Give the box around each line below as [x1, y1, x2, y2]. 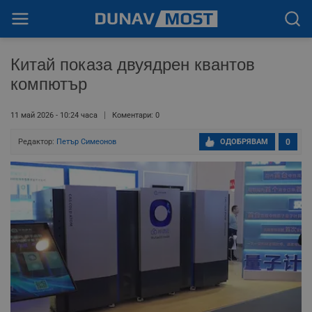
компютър [10, 75, 87, 93]
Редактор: [18, 137, 56, 146]
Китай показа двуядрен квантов [10, 55, 255, 74]
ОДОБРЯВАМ [220, 137, 268, 146]
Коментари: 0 [112, 111, 159, 120]
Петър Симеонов [56, 137, 116, 146]
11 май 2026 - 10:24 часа [10, 111, 97, 120]
